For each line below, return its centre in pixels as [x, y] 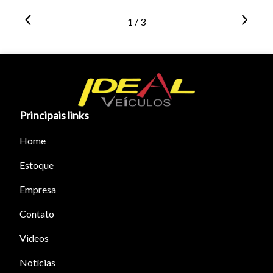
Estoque [37, 165]
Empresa [38, 190]
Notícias [37, 263]
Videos [34, 238]
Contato [37, 214]
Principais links [54, 115]
